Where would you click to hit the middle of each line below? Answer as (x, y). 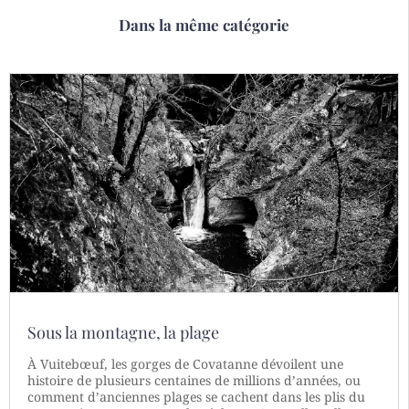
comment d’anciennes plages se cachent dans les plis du (196, 396)
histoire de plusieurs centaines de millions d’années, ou (194, 380)
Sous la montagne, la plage (123, 332)
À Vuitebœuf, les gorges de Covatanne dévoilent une (185, 363)
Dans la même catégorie (204, 24)
